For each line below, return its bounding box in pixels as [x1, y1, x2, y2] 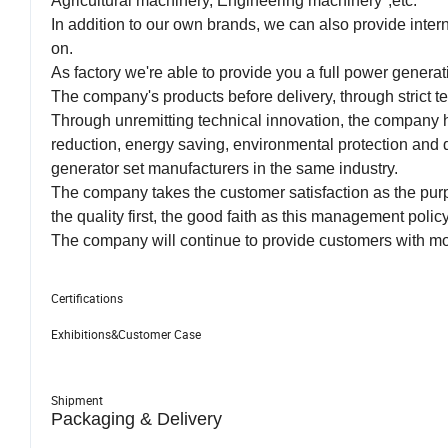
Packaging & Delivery [51, 409, 222, 430]
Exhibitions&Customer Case [51, 326, 201, 343]
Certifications [51, 290, 123, 307]
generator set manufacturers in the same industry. [51, 160, 398, 178]
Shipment [51, 392, 103, 409]
